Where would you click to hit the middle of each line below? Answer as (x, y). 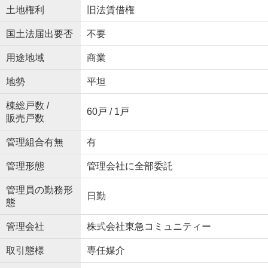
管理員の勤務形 (39, 190)
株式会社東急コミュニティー (149, 227)
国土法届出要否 (39, 34)
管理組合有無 (34, 142)
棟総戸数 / (27, 106)
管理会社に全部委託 (130, 166)
